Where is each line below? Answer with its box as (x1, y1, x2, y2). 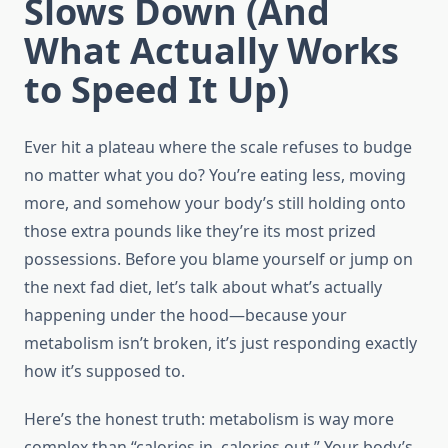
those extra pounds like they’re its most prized (24, 220, 376, 243)
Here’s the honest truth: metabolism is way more (24, 408, 394, 431)
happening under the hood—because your (24, 304, 347, 327)
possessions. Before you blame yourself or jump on (24, 248, 413, 271)
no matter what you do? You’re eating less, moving (24, 164, 406, 187)
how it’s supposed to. (24, 360, 185, 383)
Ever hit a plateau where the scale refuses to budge (24, 136, 412, 159)
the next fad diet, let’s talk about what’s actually (24, 276, 382, 299)
